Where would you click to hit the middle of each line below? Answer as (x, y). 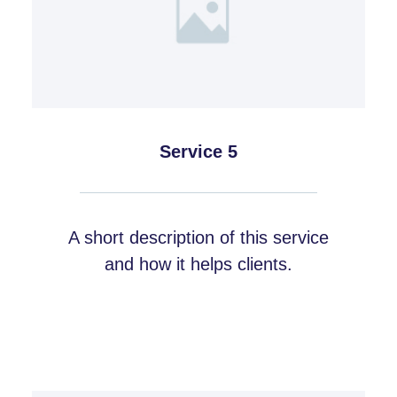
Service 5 (198, 151)
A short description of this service (198, 237)
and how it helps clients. (198, 264)
